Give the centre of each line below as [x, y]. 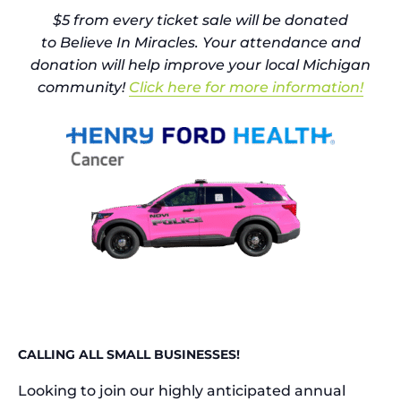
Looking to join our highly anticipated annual [182, 390]
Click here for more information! [246, 88]
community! [83, 88]
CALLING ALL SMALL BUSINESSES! [131, 355]
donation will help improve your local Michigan [200, 65]
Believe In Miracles [125, 43]
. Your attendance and [277, 43]
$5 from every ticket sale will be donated [200, 21]
